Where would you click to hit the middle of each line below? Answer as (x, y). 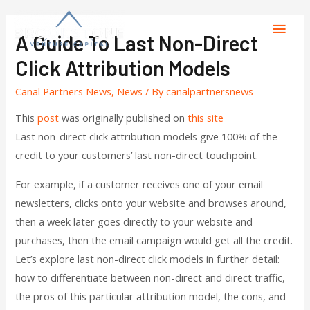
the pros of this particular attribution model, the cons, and (151, 296)
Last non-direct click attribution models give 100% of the (147, 137)
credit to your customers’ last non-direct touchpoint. (137, 155)
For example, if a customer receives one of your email (139, 184)
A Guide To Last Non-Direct (137, 43)
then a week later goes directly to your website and (134, 221)
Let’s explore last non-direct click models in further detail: (148, 258)
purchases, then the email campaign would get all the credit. (154, 240)
